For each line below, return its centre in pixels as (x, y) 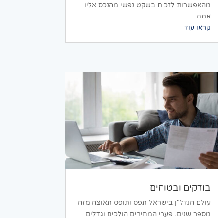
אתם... (201, 17)
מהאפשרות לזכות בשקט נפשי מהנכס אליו (148, 5)
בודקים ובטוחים (181, 188)
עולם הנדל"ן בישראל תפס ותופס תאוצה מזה (145, 202)
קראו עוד (198, 28)
